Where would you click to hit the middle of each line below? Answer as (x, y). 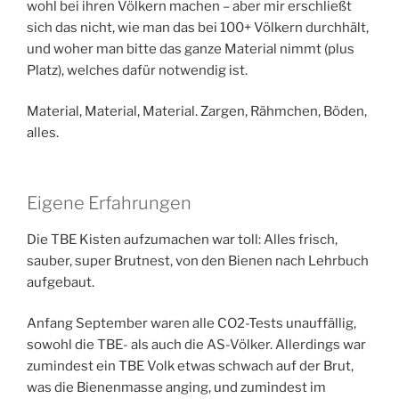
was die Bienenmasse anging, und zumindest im (176, 388)
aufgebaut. (61, 282)
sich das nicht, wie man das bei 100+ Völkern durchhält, (198, 27)
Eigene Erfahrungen (109, 203)
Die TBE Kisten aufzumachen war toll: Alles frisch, (182, 239)
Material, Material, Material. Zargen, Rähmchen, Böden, (197, 112)
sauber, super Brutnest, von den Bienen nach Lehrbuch (198, 261)
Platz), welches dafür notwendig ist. (137, 70)
